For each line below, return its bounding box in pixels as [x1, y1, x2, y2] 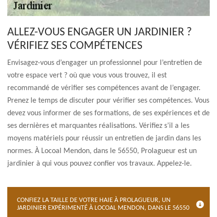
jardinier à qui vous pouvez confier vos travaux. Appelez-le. [7, 160, 192, 168]
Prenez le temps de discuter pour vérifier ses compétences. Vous [7, 97, 209, 105]
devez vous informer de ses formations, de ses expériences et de [7, 109, 210, 117]
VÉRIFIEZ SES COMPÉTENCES [7, 40, 145, 52]
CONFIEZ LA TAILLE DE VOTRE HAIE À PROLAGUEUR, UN [17, 197, 170, 204]
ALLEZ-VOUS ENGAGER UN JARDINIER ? [7, 27, 192, 38]
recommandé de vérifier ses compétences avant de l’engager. [7, 84, 201, 92]
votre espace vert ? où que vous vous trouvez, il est [7, 72, 167, 79]
